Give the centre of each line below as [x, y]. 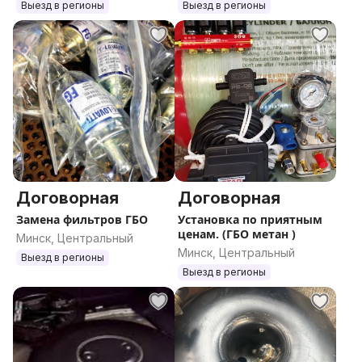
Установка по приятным [250, 219]
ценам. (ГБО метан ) [274, 234]
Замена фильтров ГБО [82, 219]
